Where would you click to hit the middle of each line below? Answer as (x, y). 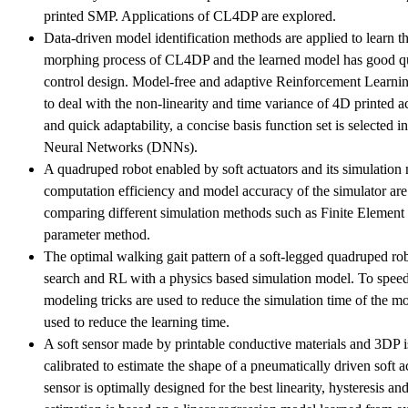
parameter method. (97, 234)
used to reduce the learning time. (137, 321)
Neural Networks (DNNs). (121, 147)
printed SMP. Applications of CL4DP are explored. (190, 15)
